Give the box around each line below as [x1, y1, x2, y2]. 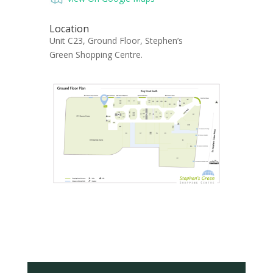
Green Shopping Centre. [49, 48, 143, 60]
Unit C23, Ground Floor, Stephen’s [49, 34, 183, 46]
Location [49, 21, 89, 35]
